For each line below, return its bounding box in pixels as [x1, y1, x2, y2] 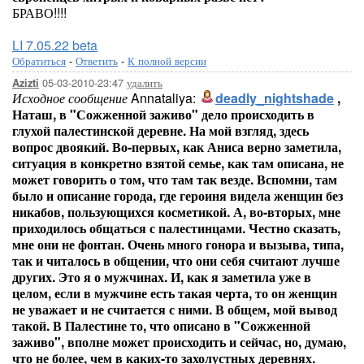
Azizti [12, 76, 39, 90]
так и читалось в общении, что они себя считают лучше [12, 251, 340, 270]
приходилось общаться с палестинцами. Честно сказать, [12, 219, 340, 237]
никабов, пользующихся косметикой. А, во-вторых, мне [12, 202, 340, 221]
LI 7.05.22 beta [12, 36, 97, 54]
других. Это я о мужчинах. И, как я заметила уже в [12, 267, 311, 286]
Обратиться [12, 53, 66, 68]
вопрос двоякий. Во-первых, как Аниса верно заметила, [12, 137, 341, 156]
